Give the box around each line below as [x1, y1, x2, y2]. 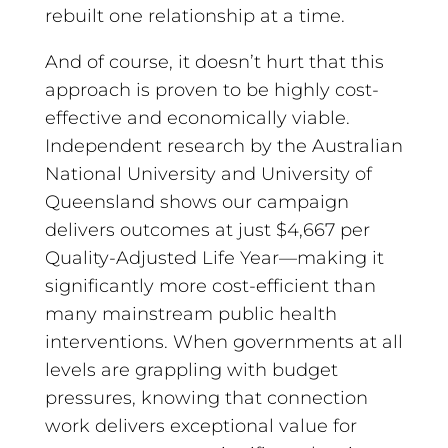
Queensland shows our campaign [44, 190, 349, 213]
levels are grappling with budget [44, 358, 338, 381]
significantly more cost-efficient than [44, 274, 376, 297]
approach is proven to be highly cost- [44, 78, 379, 101]
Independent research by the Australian [44, 134, 403, 157]
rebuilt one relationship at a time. [44, 4, 345, 27]
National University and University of [44, 162, 372, 185]
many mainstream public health [44, 302, 337, 325]
